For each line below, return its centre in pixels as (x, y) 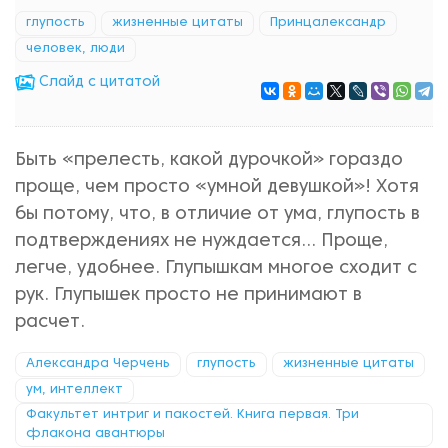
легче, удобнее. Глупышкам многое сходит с (216, 268)
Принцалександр (328, 23)
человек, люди (75, 49)
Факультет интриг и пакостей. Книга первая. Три (192, 415)
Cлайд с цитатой (97, 82)
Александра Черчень (98, 364)
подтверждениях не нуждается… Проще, (201, 241)
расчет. (50, 322)
